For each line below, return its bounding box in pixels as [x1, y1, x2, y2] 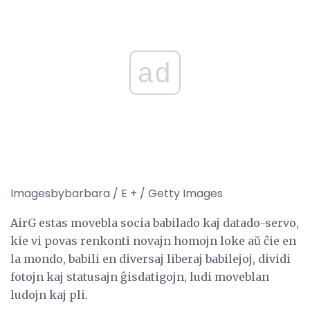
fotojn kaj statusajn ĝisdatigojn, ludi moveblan [10, 270, 269, 284]
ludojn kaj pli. [10, 288, 88, 302]
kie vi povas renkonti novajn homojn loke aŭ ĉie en [10, 234, 296, 248]
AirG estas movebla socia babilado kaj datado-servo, [10, 216, 299, 230]
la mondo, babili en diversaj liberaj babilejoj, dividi [10, 252, 291, 266]
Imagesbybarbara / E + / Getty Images [10, 185, 223, 202]
